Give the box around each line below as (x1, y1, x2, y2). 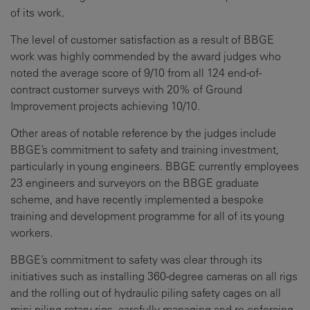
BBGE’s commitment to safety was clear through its (10, 253, 262, 267)
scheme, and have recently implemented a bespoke (10, 192, 264, 207)
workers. (10, 226, 53, 240)
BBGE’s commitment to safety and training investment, (10, 143, 279, 157)
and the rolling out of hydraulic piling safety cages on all (10, 286, 281, 300)
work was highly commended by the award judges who (10, 49, 281, 64)
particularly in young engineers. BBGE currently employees (10, 159, 299, 174)
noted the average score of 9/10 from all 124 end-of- (10, 66, 262, 80)
